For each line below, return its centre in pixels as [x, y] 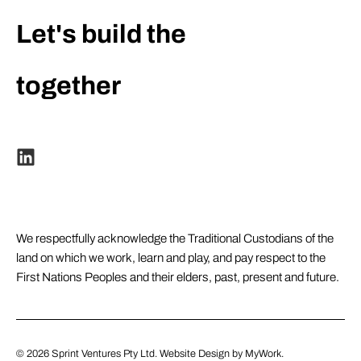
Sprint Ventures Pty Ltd [103, 353]
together [68, 85]
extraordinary [110, 60]
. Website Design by [200, 353]
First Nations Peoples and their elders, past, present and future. [178, 277]
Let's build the [101, 34]
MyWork [263, 353]
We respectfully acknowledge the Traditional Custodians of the [175, 238]
